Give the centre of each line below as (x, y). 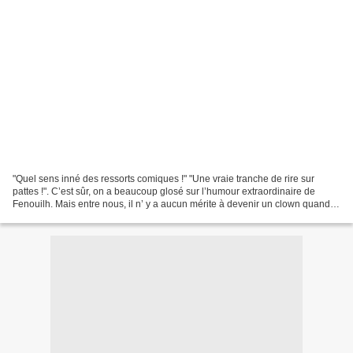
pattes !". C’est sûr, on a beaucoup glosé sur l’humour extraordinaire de (164, 191)
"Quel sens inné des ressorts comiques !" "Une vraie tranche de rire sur (163, 178)
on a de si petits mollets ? (67, 216)
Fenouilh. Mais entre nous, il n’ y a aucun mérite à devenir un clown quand (171, 204)
